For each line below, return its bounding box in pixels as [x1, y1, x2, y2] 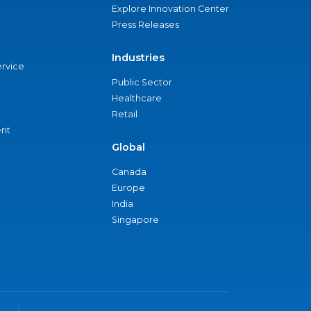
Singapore [112, 215, 159, 225]
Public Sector [112, 77, 172, 87]
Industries [112, 51, 165, 64]
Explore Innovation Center [112, 3, 229, 14]
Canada [112, 167, 146, 177]
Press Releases [112, 19, 179, 30]
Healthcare [112, 93, 162, 103]
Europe [112, 183, 145, 193]
